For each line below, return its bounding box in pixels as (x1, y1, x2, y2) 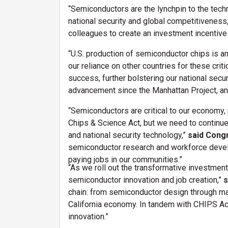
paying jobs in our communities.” (68, 155, 184, 164)
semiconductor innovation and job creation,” (68, 175, 223, 185)
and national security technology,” (68, 130, 188, 140)
